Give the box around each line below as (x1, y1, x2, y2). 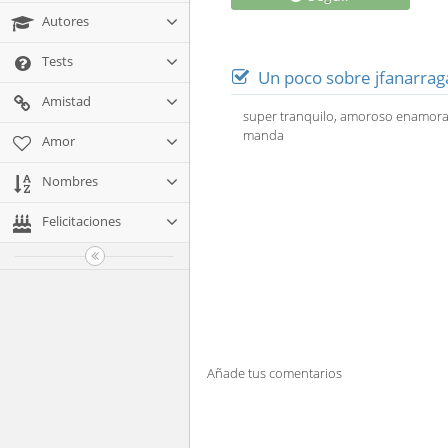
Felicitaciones (39, 212, 121, 230)
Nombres (39, 172, 98, 190)
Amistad (39, 92, 91, 110)
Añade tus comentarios (207, 364, 342, 383)
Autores (39, 12, 89, 30)
